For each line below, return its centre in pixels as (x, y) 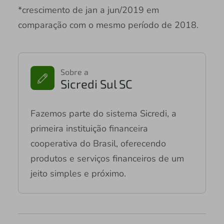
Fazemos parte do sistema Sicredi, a (103, 113)
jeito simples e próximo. (78, 173)
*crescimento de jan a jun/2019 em (88, 10)
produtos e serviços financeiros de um (107, 158)
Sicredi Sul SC (96, 83)
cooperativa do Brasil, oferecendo (98, 143)
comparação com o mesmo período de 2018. (110, 25)
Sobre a (74, 71)
